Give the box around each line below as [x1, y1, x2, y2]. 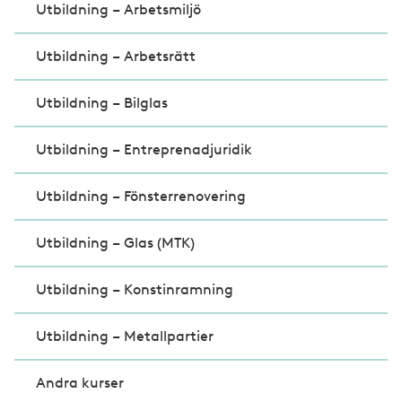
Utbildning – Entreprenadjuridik [36, 141, 252, 159]
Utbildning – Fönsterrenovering [36, 188, 246, 205]
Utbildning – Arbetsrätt [36, 48, 196, 66]
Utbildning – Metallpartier [36, 328, 214, 345]
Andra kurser [36, 374, 124, 392]
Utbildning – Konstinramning [36, 281, 233, 299]
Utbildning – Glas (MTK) [36, 234, 195, 252]
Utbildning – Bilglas [36, 94, 168, 112]
